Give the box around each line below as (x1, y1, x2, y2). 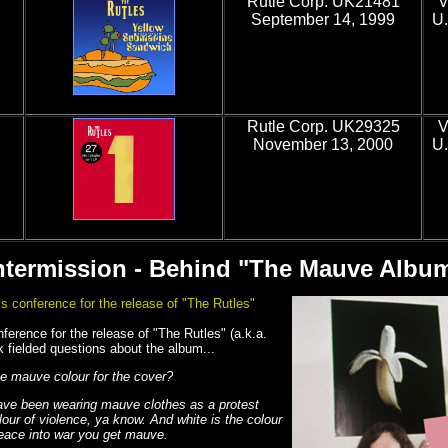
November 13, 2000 (253, 136, 393, 153)
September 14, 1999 (251, 11, 395, 28)
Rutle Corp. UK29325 (246, 118, 400, 135)
